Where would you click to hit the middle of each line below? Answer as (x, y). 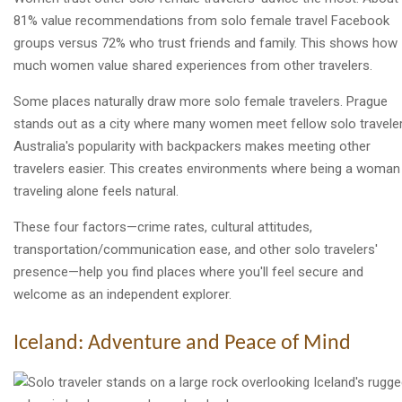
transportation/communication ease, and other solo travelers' (196, 249)
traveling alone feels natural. (96, 191)
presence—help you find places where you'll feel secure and (188, 271)
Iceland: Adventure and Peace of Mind (182, 343)
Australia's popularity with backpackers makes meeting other (192, 146)
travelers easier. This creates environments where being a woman (207, 168)
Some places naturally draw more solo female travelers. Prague (201, 101)
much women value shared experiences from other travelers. (193, 65)
